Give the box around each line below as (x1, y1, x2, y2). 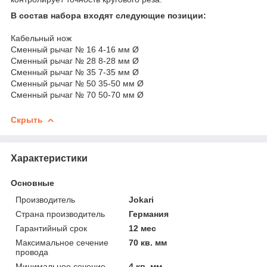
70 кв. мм (129, 237, 167, 247)
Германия (129, 209, 169, 219)
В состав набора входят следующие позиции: (11, 10, 206, 20)
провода (15, 247, 48, 257)
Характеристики (11, 153, 88, 163)
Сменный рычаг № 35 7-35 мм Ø (11, 67, 139, 77)
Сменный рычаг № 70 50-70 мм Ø (11, 89, 144, 100)
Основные (11, 178, 54, 188)
